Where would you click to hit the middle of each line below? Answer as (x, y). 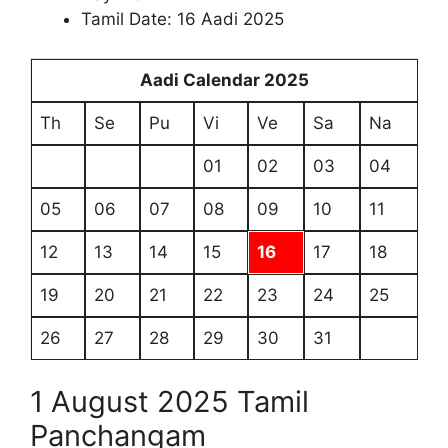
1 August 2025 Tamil (169, 401)
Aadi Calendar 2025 (224, 79)
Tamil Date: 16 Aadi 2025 (182, 19)
